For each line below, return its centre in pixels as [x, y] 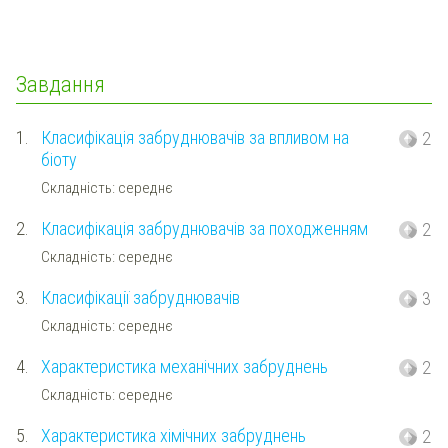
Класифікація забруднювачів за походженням [204, 229]
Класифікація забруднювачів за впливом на [194, 138]
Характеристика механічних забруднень [184, 367]
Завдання [60, 83]
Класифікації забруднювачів [140, 298]
